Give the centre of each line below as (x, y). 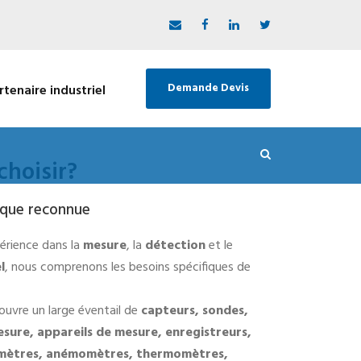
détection (175, 245)
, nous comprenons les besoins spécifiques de (128, 267)
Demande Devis (208, 88)
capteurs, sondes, (195, 311)
